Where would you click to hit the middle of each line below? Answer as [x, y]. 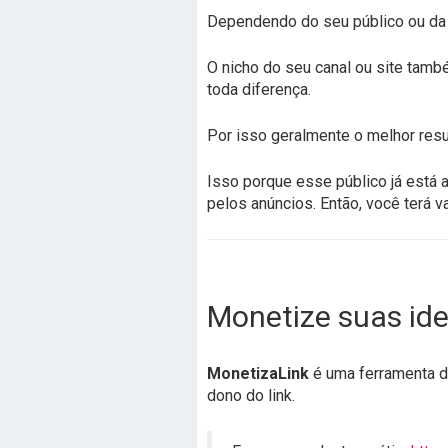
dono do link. [251, 395]
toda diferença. [259, 89]
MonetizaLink [258, 373]
